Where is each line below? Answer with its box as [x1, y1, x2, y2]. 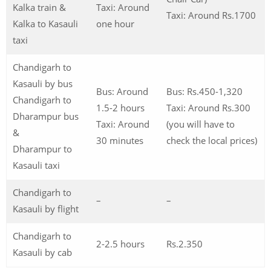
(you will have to [166, 118, 235, 130]
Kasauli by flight [13, 203, 79, 215]
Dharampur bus [13, 110, 79, 122]
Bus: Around [96, 85, 148, 97]
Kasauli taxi [13, 159, 60, 171]
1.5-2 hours [96, 102, 145, 114]
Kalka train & [13, 1, 66, 13]
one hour [96, 18, 134, 30]
